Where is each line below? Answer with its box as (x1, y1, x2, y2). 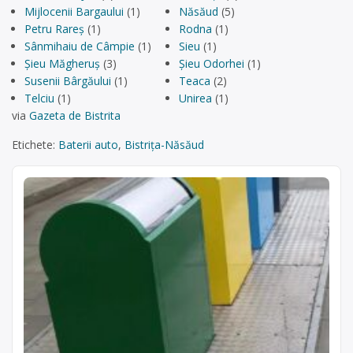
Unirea (179, 91, 212, 106)
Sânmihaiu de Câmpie (24, 39, 135, 54)
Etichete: (12, 137, 58, 152)
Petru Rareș (24, 21, 84, 36)
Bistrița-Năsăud (124, 137, 204, 152)
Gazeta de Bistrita (29, 108, 121, 123)
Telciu (24, 91, 54, 106)
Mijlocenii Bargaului (24, 4, 124, 19)
